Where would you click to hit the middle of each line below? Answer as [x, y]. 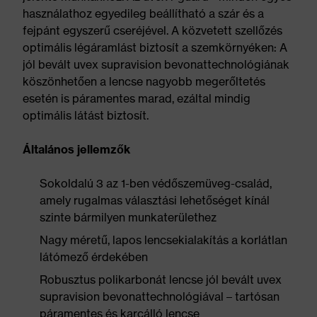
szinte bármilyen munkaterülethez [128, 217]
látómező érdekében [94, 257]
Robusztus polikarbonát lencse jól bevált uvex [161, 279]
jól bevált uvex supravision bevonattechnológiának [156, 64]
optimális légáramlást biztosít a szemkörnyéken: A [155, 47]
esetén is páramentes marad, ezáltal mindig [137, 98]
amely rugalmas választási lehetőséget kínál [155, 200]
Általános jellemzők [76, 149]
